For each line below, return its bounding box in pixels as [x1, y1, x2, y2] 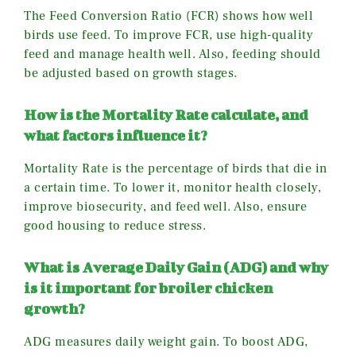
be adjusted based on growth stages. [24, 64, 238, 81]
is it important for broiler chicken [24, 279, 273, 296]
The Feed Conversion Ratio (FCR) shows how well [24, 7, 313, 24]
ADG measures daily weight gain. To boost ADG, [24, 333, 308, 350]
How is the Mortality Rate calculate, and [24, 106, 308, 123]
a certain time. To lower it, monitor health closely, [24, 179, 321, 195]
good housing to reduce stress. [24, 217, 206, 234]
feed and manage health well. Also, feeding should [24, 45, 321, 62]
